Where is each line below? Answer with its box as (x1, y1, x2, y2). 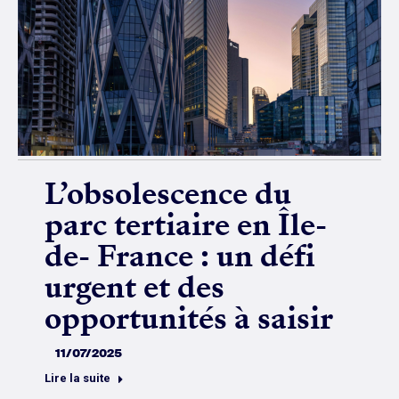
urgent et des (45, 265, 224, 308)
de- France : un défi (45, 234, 315, 277)
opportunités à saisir (45, 297, 333, 339)
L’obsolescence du (45, 172, 291, 215)
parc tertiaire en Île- (45, 203, 327, 246)
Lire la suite (45, 370, 110, 385)
